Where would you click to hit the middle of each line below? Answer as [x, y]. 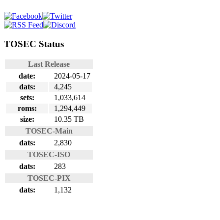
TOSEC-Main [49, 131]
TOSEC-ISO [49, 155]
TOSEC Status [34, 44]
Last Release [49, 64]
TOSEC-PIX [49, 178]
